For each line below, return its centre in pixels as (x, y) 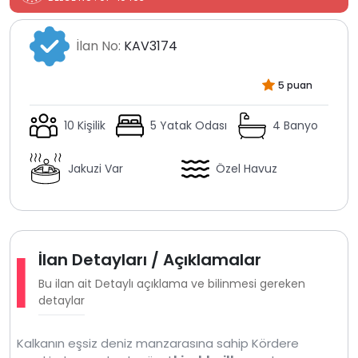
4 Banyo (295, 125)
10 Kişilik (85, 125)
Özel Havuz (246, 168)
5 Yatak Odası (189, 125)
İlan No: (98, 46)
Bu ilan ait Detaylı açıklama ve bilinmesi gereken (172, 284)
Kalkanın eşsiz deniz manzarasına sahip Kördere (158, 343)
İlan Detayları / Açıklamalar (150, 260)
